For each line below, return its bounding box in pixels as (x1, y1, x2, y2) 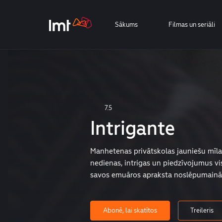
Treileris (190, 206, 214, 215)
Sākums (114, 20, 138, 29)
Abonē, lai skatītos (103, 206, 157, 215)
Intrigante (90, 116, 175, 140)
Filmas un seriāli (168, 20, 215, 29)
